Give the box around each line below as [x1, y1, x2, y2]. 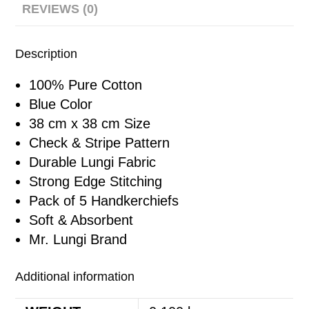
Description [15, 47, 78, 61]
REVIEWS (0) [22, 2, 99, 17]
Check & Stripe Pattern [29, 135, 170, 151]
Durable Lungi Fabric [29, 154, 157, 170]
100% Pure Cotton [29, 77, 143, 93]
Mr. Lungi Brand [29, 232, 128, 248]
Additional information [15, 270, 135, 284]
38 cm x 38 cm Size [29, 116, 151, 132]
